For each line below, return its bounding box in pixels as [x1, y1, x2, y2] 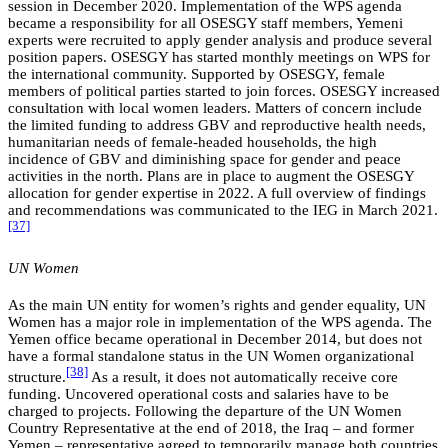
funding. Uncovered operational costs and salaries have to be [8, 386, 389, 403]
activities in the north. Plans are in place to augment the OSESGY [8, 168, 414, 185]
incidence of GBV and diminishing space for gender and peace [8, 151, 401, 168]
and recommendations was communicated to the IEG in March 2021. [8, 202, 438, 219]
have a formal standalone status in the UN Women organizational [8, 348, 414, 365]
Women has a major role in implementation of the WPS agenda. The [8, 314, 432, 331]
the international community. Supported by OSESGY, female [8, 66, 385, 83]
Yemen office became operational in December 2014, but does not [8, 331, 422, 348]
